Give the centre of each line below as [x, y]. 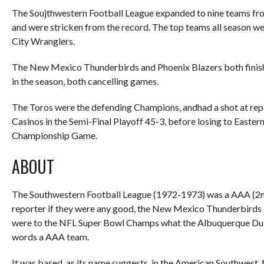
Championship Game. [55, 136]
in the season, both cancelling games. [85, 81]
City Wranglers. [43, 41]
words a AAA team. [50, 237]
